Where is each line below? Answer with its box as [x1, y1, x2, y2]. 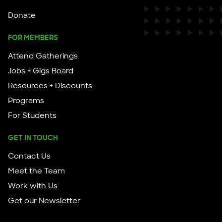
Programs [8, 96, 44, 106]
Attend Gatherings [8, 51, 78, 61]
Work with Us [8, 181, 57, 191]
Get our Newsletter [8, 196, 80, 206]
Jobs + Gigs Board [8, 66, 73, 76]
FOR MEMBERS [8, 33, 58, 43]
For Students [8, 111, 56, 121]
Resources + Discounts [8, 81, 92, 91]
